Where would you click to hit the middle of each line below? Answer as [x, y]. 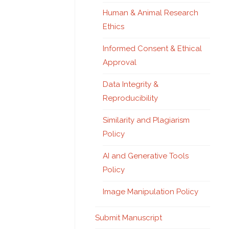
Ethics [113, 27]
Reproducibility [130, 98]
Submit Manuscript [129, 217]
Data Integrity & [131, 84]
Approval [120, 62]
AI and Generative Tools [146, 156]
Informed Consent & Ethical [152, 49]
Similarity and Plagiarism [146, 120]
